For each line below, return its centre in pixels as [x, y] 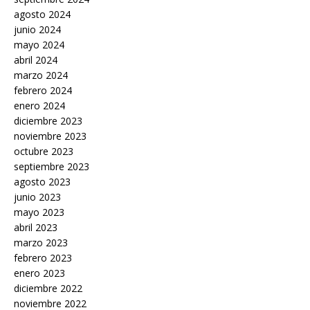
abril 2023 [36, 227]
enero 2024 [39, 105]
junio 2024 [37, 29]
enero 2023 [39, 273]
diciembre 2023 [48, 120]
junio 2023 [37, 197]
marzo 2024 [41, 75]
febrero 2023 [43, 257]
